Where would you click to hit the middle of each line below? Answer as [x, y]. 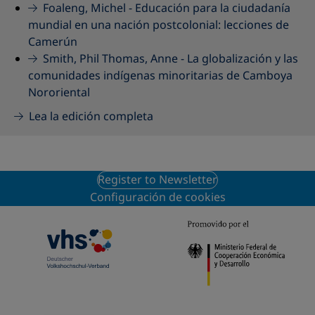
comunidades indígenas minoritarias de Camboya [160, 76]
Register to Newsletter [157, 180]
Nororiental [59, 93]
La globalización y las [242, 59]
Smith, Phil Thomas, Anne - [115, 59]
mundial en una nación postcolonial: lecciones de [159, 25]
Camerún [53, 42]
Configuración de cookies [157, 198]
